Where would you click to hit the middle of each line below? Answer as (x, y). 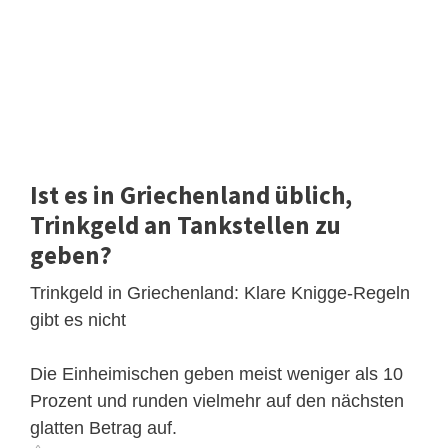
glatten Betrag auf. (103, 427)
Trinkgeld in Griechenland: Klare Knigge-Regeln (220, 292)
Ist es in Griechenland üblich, (191, 194)
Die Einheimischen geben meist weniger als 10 (216, 373)
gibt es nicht (78, 319)
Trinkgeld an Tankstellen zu (185, 224)
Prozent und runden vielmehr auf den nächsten (217, 400)
